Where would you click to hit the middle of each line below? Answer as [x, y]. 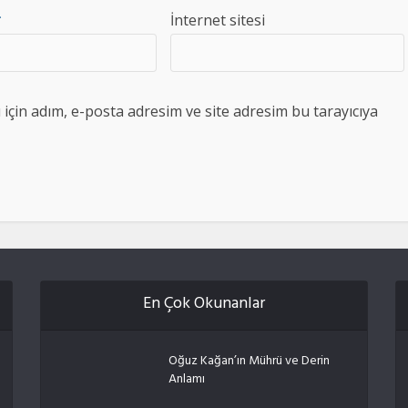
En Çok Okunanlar [204, 305]
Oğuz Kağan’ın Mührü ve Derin [249, 362]
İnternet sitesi [218, 20]
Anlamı [186, 380]
